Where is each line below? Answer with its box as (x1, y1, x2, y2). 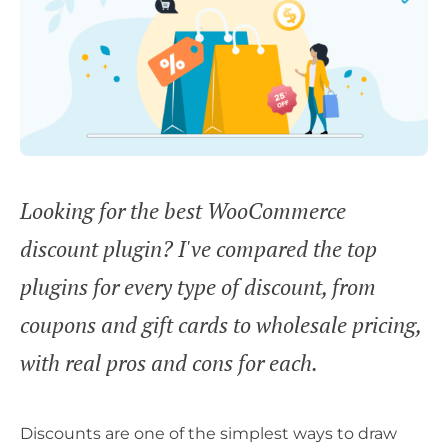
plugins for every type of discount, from (20, 271, 376, 301)
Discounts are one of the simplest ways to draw (20, 423, 397, 443)
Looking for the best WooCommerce (20, 195, 346, 225)
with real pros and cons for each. (20, 347, 318, 377)
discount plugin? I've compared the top (20, 233, 377, 263)
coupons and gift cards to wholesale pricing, (20, 309, 421, 339)
